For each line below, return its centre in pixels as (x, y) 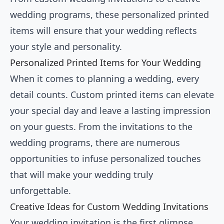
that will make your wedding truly (81, 175)
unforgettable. (40, 191)
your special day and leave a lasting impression (110, 111)
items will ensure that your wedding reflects (103, 31)
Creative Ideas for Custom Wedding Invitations (109, 207)
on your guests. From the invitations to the (101, 127)
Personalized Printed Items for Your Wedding (105, 63)
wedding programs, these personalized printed (109, 15)
